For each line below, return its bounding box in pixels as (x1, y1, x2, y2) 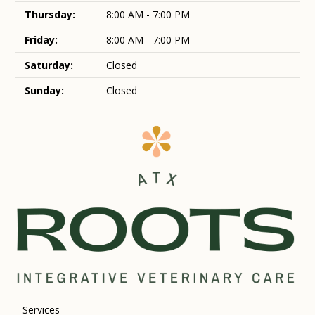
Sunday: (25, 84, 64, 97)
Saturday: (25, 58, 73, 72)
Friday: (25, 33, 58, 46)
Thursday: (25, 8, 75, 21)
